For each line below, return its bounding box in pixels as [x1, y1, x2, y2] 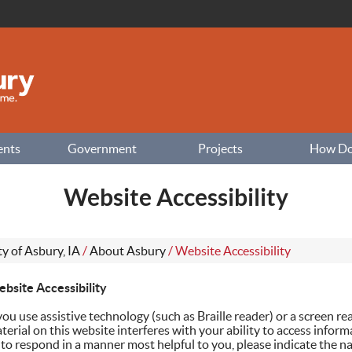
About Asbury [89, 244, 166, 258]
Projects [197, 141, 243, 156]
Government [67, 141, 137, 156]
